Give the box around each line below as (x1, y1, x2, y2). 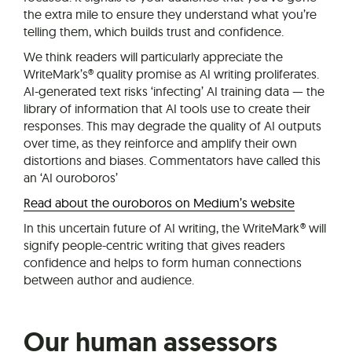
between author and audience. (24, 271, 194, 288)
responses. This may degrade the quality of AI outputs (24, 117, 321, 134)
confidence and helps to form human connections (24, 254, 302, 270)
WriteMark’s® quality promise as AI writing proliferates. (24, 65, 319, 82)
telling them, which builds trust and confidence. (24, 23, 284, 39)
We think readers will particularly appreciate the (24, 48, 283, 64)
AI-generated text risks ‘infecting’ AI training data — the (24, 82, 324, 99)
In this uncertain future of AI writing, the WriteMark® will (24, 219, 326, 236)
